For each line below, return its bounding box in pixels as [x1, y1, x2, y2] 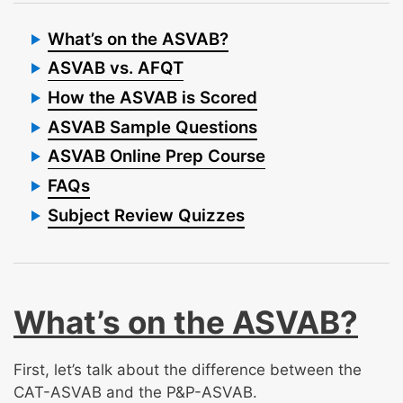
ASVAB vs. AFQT [48, 58, 184, 79]
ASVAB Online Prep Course [48, 146, 265, 167]
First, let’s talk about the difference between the [13, 360, 362, 379]
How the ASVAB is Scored [48, 86, 257, 108]
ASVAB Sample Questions [48, 116, 257, 138]
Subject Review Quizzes [48, 204, 245, 226]
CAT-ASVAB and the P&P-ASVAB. [13, 382, 257, 401]
